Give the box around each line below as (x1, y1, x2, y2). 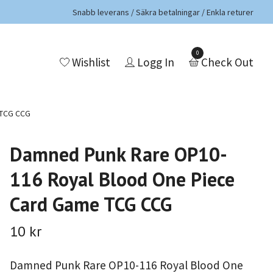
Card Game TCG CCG (9, 191, 172, 217)
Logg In (137, 55, 174, 70)
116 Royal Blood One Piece (9, 166, 235, 192)
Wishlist (72, 55, 110, 70)
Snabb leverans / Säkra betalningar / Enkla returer (73, 6, 253, 18)
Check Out (201, 55, 253, 70)
